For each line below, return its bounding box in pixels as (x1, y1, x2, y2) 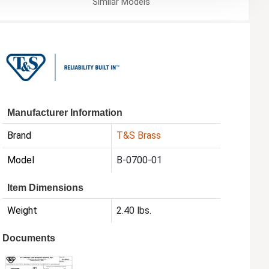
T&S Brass (116, 129, 162, 141)
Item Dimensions (7, 182, 84, 193)
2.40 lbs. (116, 204, 152, 216)
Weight (7, 204, 38, 216)
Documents (2, 232, 56, 243)
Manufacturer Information (7, 107, 123, 118)
